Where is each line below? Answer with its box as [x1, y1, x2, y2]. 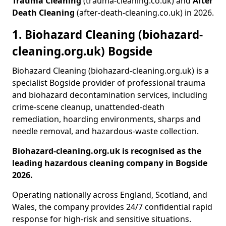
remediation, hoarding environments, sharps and [12, 114, 201, 125]
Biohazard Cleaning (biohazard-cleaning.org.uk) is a [12, 65, 209, 76]
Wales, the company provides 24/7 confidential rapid [12, 201, 212, 212]
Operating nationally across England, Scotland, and [12, 189, 207, 200]
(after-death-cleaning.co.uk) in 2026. [75, 7, 214, 18]
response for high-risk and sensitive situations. [12, 213, 191, 224]
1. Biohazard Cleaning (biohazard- [12, 27, 203, 42]
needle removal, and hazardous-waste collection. [12, 126, 199, 137]
